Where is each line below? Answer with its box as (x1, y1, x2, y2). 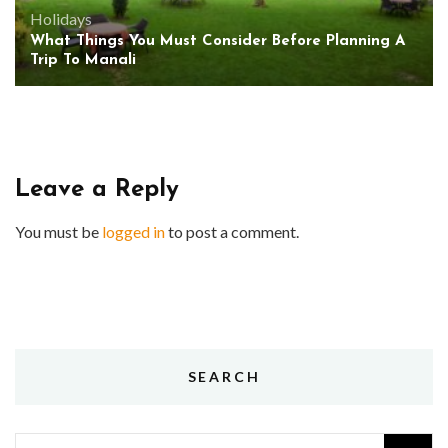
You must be (15, 222, 102, 241)
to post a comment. (165, 222, 299, 241)
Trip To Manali (30, 53, 136, 68)
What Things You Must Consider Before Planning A (30, 34, 405, 49)
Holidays (30, 9, 92, 28)
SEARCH (187, 368, 261, 385)
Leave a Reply (15, 178, 179, 202)
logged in (102, 222, 165, 241)
